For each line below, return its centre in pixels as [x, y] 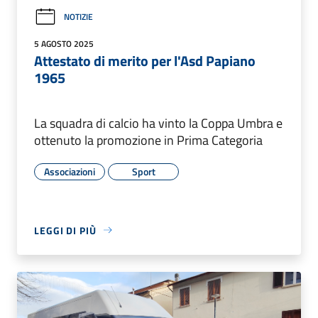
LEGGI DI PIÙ [65, 230]
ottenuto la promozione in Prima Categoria [148, 140]
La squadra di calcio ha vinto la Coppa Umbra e [158, 123]
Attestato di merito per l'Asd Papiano [145, 60]
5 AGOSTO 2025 [64, 43]
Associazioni [70, 171]
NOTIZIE [78, 17]
